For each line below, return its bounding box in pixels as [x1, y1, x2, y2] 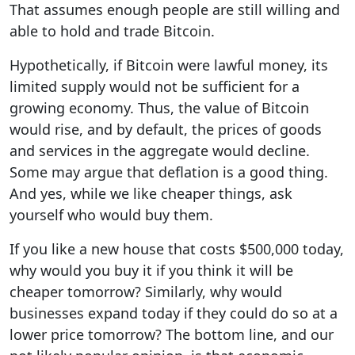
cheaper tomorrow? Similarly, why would [10, 281, 282, 301]
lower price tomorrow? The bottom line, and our [10, 324, 334, 344]
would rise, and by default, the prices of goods [10, 119, 322, 139]
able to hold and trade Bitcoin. [10, 21, 215, 40]
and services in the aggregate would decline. [10, 140, 310, 160]
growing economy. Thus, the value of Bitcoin [10, 97, 309, 117]
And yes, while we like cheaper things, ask [10, 183, 292, 203]
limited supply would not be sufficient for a [10, 76, 300, 96]
